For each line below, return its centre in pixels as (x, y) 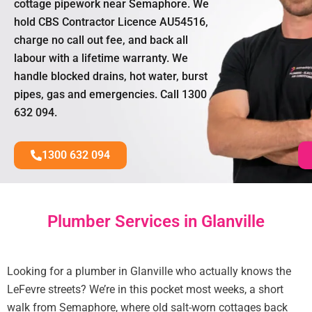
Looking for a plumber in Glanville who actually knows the (149, 272)
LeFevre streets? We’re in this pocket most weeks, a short (145, 290)
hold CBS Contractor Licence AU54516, (111, 22)
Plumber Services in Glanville (156, 222)
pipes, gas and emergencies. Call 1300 (110, 95)
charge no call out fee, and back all (101, 40)
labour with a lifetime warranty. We (101, 58)
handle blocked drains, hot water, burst (111, 77)
